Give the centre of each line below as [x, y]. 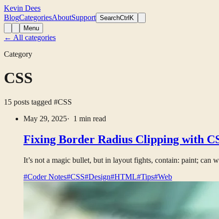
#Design [98, 176]
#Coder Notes [45, 176]
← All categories [30, 37]
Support [84, 17]
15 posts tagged [29, 102]
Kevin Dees [22, 8]
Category [18, 54]
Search [110, 18]
